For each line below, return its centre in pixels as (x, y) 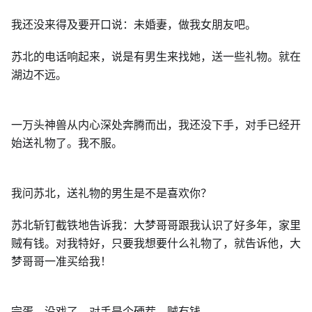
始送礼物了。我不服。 (67, 143)
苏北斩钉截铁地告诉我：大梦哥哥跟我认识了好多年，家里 (156, 225)
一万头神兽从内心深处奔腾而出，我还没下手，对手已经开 (156, 125)
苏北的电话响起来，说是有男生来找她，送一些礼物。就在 (156, 56)
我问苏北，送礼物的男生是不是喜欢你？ (111, 193)
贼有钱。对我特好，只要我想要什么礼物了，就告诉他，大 (156, 243)
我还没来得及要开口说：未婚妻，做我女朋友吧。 (134, 24)
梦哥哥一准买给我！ (61, 261)
